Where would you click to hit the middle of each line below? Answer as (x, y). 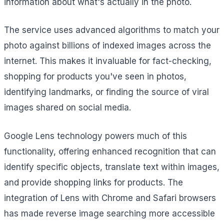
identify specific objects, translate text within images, (112, 167)
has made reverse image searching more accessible (109, 213)
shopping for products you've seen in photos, (95, 77)
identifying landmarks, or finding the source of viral (106, 92)
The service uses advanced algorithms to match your (112, 30)
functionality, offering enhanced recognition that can (110, 151)
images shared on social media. (67, 108)
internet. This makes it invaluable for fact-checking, (108, 61)
